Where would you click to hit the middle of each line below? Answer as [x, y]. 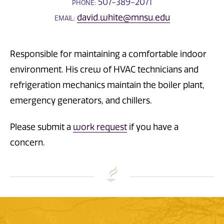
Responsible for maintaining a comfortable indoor [108, 54]
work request [100, 127]
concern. [27, 142]
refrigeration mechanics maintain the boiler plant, [107, 85]
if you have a [153, 127]
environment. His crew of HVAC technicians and [104, 70]
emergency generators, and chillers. [82, 101]
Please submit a [41, 127]
